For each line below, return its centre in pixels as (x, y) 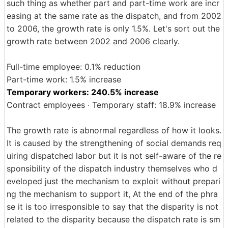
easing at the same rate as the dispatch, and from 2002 (114, 16)
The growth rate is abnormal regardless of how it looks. (114, 130)
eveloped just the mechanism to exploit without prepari (113, 181)
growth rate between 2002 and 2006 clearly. (93, 41)
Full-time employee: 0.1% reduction (74, 67)
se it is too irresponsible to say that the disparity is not (112, 207)
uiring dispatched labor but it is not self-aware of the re (114, 156)
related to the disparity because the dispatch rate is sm (113, 219)
